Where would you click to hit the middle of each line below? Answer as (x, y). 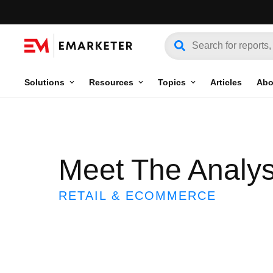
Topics (172, 82)
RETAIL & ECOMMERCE (137, 196)
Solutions (44, 82)
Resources (111, 82)
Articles (226, 82)
